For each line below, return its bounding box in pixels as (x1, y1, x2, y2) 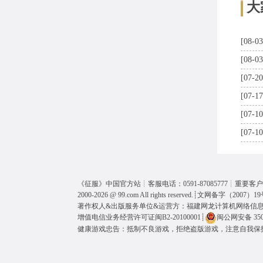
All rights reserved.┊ (139, 191, 197, 199)
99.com (118, 191, 139, 199)
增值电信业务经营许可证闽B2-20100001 (77, 213, 201, 221)
